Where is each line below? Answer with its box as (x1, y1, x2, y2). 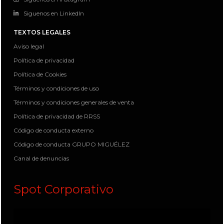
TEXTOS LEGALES (13, 28, 70, 36)
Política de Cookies (13, 70, 66, 78)
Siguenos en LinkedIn (23, 9, 84, 17)
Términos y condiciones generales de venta (13, 98, 134, 106)
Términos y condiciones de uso (13, 84, 99, 92)
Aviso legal (13, 42, 44, 50)
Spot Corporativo (13, 182, 113, 197)
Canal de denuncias (13, 154, 69, 162)
